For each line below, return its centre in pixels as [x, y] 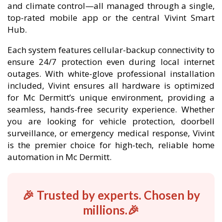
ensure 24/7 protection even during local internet [111, 62]
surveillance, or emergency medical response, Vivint [111, 133]
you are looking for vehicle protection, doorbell [111, 121]
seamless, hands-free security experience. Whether [111, 109]
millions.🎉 [111, 210]
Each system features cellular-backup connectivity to [111, 50]
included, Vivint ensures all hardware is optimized [111, 85]
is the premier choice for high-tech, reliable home [111, 145]
